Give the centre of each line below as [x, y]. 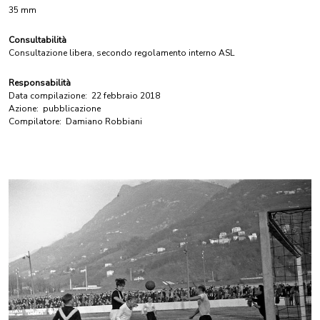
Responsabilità [40, 83]
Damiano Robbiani [104, 121]
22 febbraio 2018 [126, 96]
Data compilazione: [48, 96]
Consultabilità [37, 40]
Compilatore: [35, 121]
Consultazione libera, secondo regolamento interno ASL [121, 53]
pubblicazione [72, 109]
